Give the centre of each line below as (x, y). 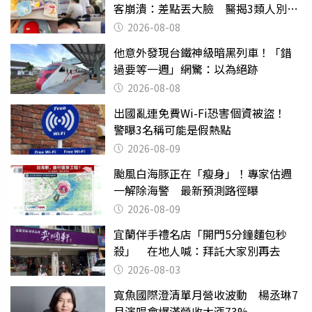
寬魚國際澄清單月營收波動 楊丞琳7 (206, 294)
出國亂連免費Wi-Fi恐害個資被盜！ (205, 112)
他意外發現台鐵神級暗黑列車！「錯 (203, 52)
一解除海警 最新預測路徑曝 (186, 190)
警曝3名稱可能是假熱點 (172, 129)
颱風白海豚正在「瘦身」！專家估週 (203, 173)
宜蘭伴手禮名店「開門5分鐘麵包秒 (200, 234)
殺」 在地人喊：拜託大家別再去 (197, 250)
